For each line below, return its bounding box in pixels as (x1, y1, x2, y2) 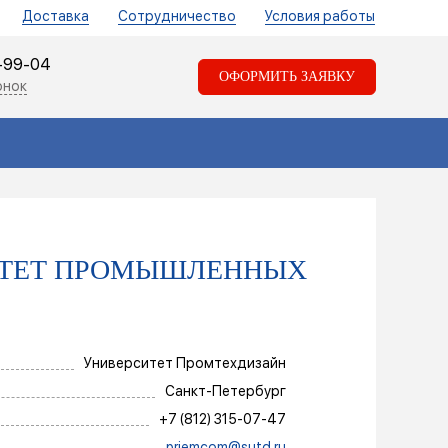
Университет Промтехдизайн (84, 355, 286, 371)
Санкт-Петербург (165, 383, 286, 399)
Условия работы (265, 8, 375, 24)
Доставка (22, 8, 89, 24)
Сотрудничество (118, 8, 236, 24)
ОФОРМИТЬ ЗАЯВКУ (219, 69, 355, 84)
